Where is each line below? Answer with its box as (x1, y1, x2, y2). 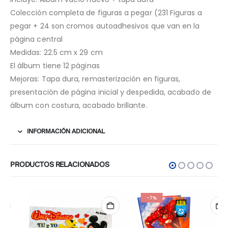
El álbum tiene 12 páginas (10, 61, 100, 71)
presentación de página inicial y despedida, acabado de (10, 87, 211, 98)
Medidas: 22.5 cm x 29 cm (10, 47, 103, 58)
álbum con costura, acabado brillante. (10, 100, 148, 111)
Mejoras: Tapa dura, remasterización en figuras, (10, 74, 181, 84)
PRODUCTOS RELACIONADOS (10, 161, 109, 169)
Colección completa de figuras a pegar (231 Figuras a (10, 8, 202, 18)
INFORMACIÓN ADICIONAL (27, 128, 105, 135)
